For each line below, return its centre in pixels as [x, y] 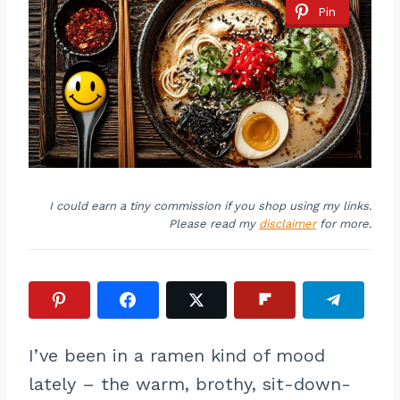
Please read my [214, 224]
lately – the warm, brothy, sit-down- [190, 384]
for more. [344, 224]
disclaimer [287, 224]
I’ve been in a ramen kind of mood [177, 355]
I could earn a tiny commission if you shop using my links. [210, 206]
